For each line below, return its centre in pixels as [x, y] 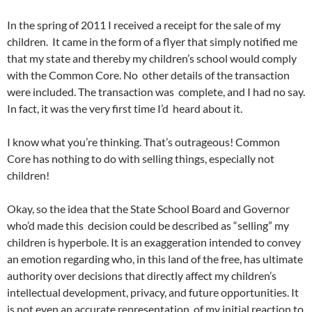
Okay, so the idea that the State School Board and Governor [148, 209]
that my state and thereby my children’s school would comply [152, 58]
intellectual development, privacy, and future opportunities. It [153, 292]
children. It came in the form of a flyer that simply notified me [152, 42]
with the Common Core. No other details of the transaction [148, 75]
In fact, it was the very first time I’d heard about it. [125, 109]
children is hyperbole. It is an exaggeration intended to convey [154, 242]
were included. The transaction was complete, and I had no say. [156, 92]
